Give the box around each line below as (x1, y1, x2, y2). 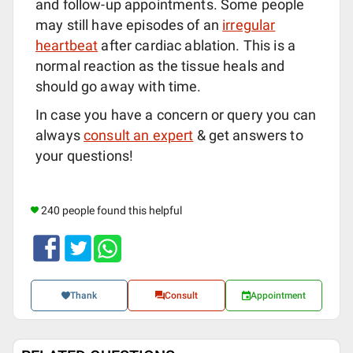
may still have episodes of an (35, 17, 223, 34)
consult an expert (83, 127, 194, 144)
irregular (222, 17, 276, 34)
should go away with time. (35, 78, 202, 95)
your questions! (35, 147, 134, 165)
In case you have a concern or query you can (35, 106, 317, 124)
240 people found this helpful (41, 204, 182, 217)
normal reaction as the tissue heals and (35, 58, 285, 75)
